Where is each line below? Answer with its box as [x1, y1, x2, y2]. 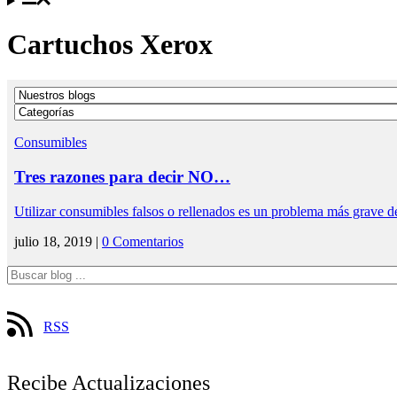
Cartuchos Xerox [7, 27, 213, 60]
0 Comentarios [102, 233, 183, 249]
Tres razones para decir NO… [14, 167, 230, 186]
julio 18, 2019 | [14, 233, 102, 249]
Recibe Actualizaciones [7, 370, 210, 394]
